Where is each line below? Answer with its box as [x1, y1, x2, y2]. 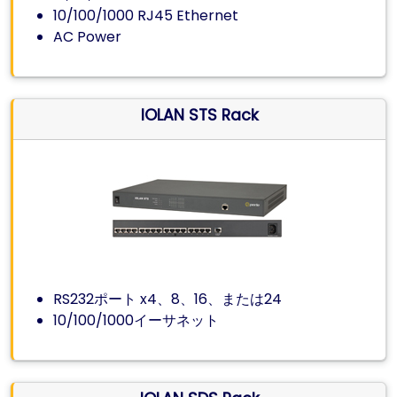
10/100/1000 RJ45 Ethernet [53, 4, 239, 26]
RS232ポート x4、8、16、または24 [53, 288, 283, 309]
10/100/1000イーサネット [53, 309, 220, 331]
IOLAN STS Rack [140, 104, 259, 126]
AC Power [53, 26, 122, 47]
